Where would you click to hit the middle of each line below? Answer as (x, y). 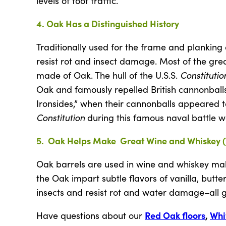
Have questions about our (91, 215)
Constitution (61, 117)
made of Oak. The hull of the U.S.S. (108, 75)
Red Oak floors (175, 215)
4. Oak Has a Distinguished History (108, 23)
